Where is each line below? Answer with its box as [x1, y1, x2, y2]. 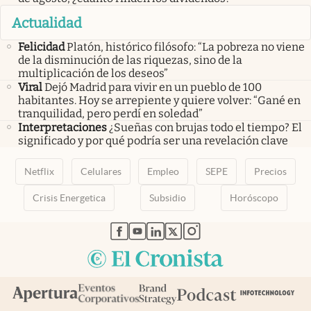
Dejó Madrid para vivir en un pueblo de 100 [44, 80, 262, 94]
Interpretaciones [18, 120, 107, 134]
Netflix [24, 165, 54, 177]
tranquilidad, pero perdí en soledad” [18, 106, 203, 120]
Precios [254, 165, 287, 177]
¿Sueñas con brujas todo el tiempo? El [109, 120, 302, 134]
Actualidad [12, 14, 82, 31]
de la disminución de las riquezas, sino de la [18, 53, 242, 67]
